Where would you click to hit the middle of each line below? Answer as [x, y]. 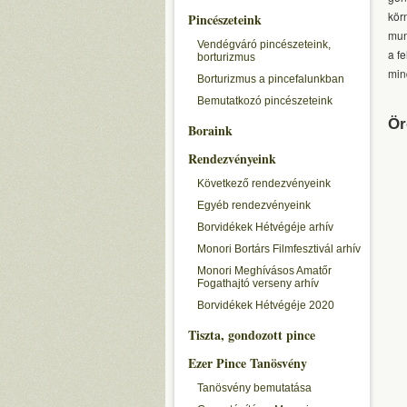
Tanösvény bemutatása [254, 388]
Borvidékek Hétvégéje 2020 [266, 305]
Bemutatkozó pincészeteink [265, 101]
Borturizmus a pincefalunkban [271, 79]
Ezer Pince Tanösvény [248, 363]
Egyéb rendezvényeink [254, 205]
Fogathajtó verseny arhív [258, 283]
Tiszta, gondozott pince [252, 335]
